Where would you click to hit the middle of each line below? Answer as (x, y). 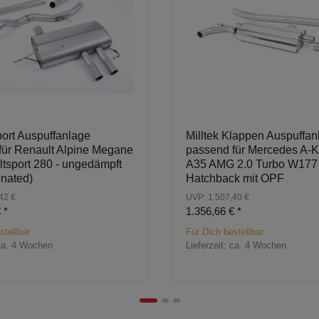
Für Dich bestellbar (225, 232)
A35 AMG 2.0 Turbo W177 (252, 164)
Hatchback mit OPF (235, 179)
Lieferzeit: (208, 246)
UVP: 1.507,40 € (218, 198)
